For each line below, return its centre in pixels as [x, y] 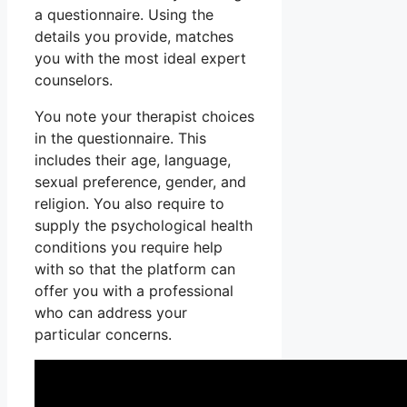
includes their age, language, [133, 160]
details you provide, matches [134, 37]
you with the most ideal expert [140, 59]
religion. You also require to [129, 204]
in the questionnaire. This [120, 139]
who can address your [111, 313]
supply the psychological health [144, 226]
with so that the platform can [135, 269]
